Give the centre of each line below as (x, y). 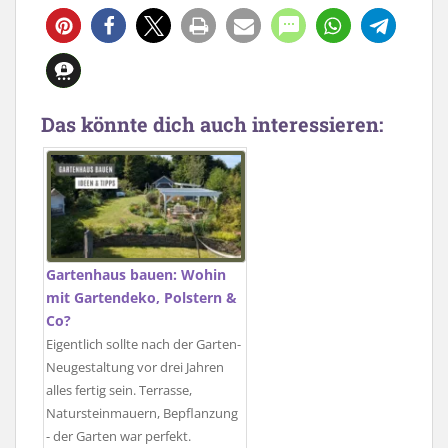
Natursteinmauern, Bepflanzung (142, 414)
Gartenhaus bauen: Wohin (136, 275)
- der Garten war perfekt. (118, 437)
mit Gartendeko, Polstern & (141, 298)
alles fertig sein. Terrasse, (119, 391)
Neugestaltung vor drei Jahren (135, 368)
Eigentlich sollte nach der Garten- (143, 345)
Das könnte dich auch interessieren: (212, 123)
